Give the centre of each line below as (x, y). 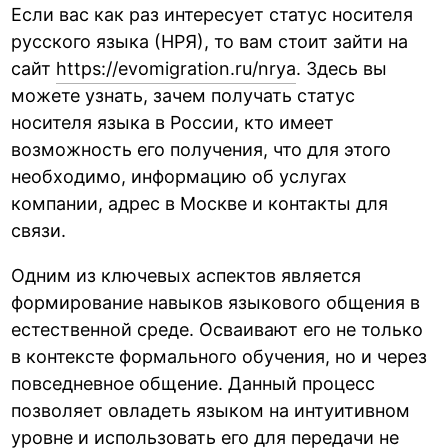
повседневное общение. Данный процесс (193, 383)
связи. (39, 230)
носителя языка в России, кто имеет (173, 122)
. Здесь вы (342, 68)
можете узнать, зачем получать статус (183, 95)
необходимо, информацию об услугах (179, 176)
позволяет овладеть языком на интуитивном (211, 410)
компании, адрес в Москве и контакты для (200, 203)
